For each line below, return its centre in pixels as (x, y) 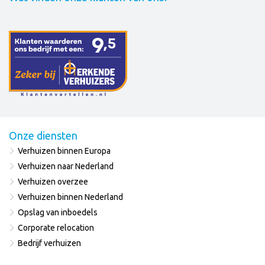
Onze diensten (43, 135)
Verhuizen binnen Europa (64, 151)
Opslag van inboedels (58, 212)
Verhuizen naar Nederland (66, 166)
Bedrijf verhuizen (49, 243)
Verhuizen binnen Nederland (70, 197)
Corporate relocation (56, 227)
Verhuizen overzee (53, 181)
